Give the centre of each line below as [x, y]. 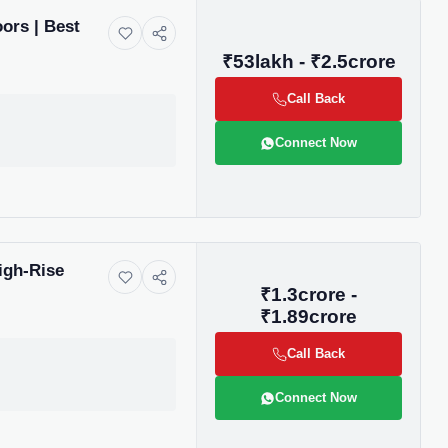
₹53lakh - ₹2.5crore [308, 61]
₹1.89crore [308, 316]
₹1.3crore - [308, 294]
